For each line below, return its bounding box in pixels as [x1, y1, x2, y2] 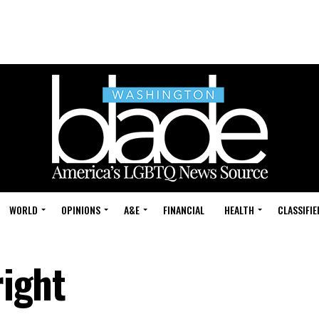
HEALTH [224, 202, 254, 217]
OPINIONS [61, 202, 100, 217]
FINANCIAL [163, 202, 204, 217]
